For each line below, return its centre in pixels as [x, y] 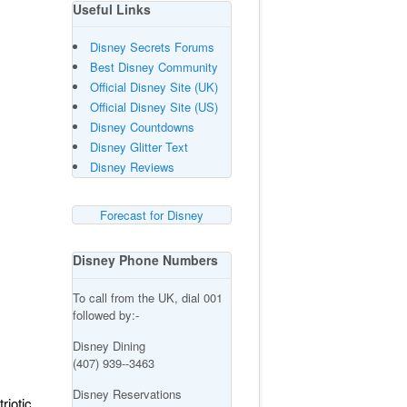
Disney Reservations [127, 393]
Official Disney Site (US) [154, 107]
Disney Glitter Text [139, 147]
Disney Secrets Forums [152, 47]
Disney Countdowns [142, 127]
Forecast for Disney [151, 215]
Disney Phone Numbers [145, 260]
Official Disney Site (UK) [154, 87]
